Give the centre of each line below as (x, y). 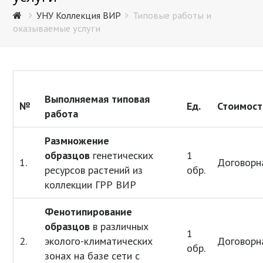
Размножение (77, 141)
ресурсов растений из (94, 170)
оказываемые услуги (57, 28)
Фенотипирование (89, 212)
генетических (123, 156)
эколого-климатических (99, 241)
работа (62, 114)
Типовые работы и (172, 16)
